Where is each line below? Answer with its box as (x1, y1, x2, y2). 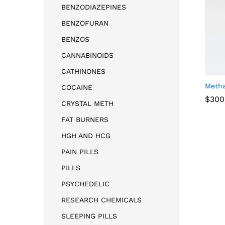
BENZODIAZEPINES (61, 3, 126, 11)
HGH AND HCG (61, 131, 110, 140)
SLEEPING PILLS (61, 211, 117, 220)
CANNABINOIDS (61, 51, 114, 59)
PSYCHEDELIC (61, 179, 109, 188)
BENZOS (61, 35, 89, 43)
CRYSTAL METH (61, 99, 114, 107)
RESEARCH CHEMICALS (61, 195, 142, 204)
